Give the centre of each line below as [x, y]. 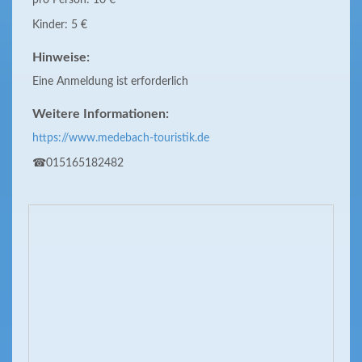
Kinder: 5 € [60, 25]
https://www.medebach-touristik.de [121, 138]
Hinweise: [61, 57]
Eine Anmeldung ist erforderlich [110, 82]
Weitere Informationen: [101, 114]
